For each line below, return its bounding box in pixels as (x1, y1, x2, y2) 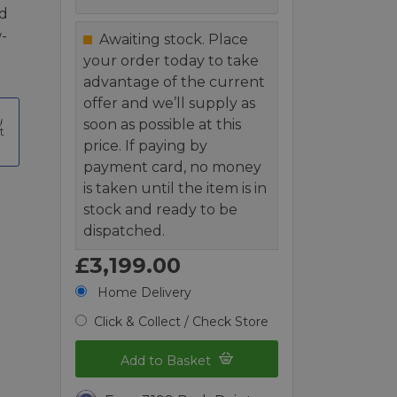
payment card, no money (83, 158, 262, 175)
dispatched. (83, 222, 166, 239)
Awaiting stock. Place (99, 30, 249, 48)
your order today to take (83, 51, 260, 69)
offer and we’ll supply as (83, 94, 256, 112)
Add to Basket (121, 353, 215, 370)
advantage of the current (83, 73, 266, 90)
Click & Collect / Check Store (94, 313, 269, 330)
